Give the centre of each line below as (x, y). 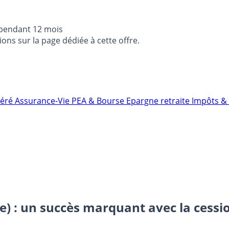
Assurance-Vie (43, 101)
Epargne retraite (159, 101)
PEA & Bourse (99, 101)
